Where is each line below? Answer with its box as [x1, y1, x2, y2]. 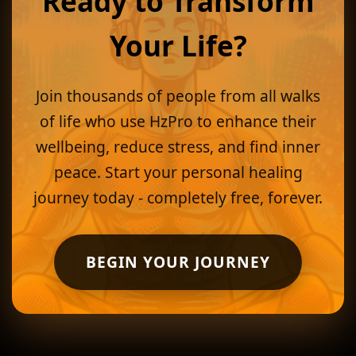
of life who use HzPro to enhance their [40, 110, 316, 132]
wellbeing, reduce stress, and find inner [36, 136, 320, 157]
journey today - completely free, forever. [33, 187, 323, 208]
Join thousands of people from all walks [36, 85, 320, 106]
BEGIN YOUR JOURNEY [86, 251, 270, 273]
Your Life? [109, 26, 247, 64]
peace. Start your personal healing [53, 161, 303, 183]
